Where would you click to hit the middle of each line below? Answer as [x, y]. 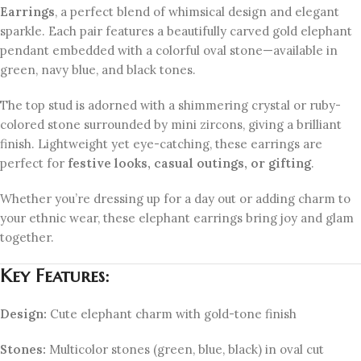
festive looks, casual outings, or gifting [189, 164]
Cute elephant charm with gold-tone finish [172, 314]
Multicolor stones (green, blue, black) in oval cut [185, 350]
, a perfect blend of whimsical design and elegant [197, 12]
